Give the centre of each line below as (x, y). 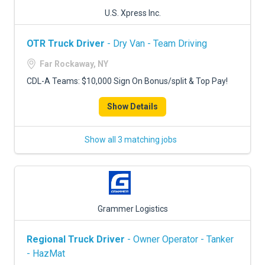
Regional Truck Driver (76, 239)
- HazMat (46, 253)
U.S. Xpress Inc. (132, 13)
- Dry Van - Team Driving (156, 43)
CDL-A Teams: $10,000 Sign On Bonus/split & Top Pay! (127, 81)
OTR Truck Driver (66, 43)
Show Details (132, 106)
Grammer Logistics (132, 209)
